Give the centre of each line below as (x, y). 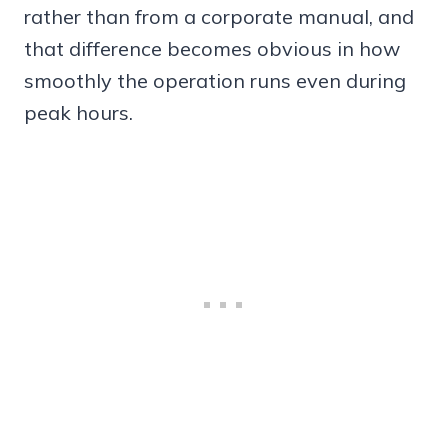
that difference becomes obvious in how (212, 49)
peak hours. (78, 113)
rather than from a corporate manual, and (219, 17)
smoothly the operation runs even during (215, 81)
